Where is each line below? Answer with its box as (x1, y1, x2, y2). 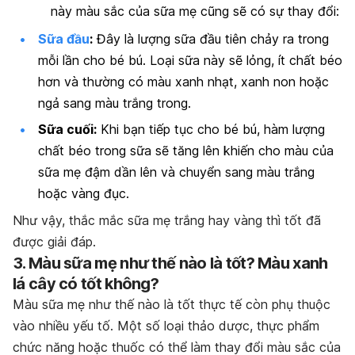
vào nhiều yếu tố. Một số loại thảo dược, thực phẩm (13, 317, 319, 334)
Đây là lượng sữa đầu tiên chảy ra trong (93, 30, 329, 47)
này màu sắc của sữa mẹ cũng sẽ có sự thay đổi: (51, 2, 339, 19)
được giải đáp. (13, 233, 96, 250)
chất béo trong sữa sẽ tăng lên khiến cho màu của (38, 143, 334, 159)
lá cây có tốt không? (13, 273, 159, 293)
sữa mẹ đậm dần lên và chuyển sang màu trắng (38, 164, 315, 181)
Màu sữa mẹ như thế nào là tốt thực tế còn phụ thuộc (13, 296, 330, 312)
